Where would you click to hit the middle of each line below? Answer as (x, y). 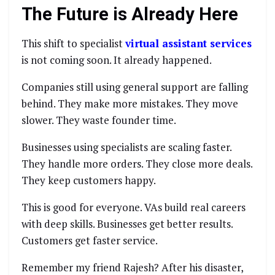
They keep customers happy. (89, 180)
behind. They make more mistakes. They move (130, 104)
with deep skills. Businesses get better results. (127, 224)
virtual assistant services (188, 44)
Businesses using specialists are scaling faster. (126, 147)
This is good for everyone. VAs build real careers (134, 207)
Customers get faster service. (90, 241)
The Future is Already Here (130, 14)
